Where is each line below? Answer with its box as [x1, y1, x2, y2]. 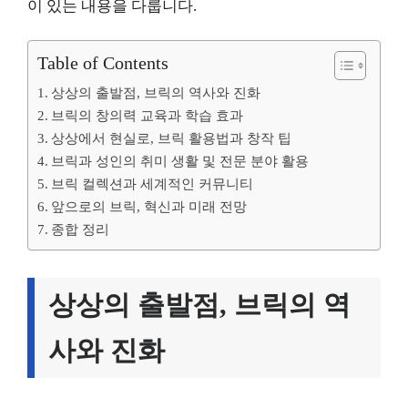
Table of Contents [37, 53, 168, 73]
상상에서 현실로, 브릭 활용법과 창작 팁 [51, 130, 292, 146]
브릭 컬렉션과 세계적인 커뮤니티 [51, 176, 254, 191]
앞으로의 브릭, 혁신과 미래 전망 [51, 199, 248, 214]
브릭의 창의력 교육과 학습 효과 [51, 107, 244, 123]
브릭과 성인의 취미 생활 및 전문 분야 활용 [51, 153, 310, 168]
